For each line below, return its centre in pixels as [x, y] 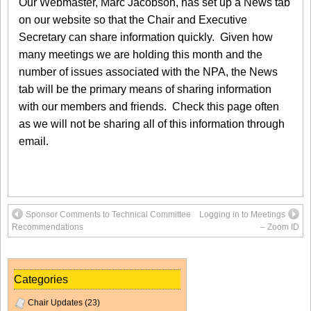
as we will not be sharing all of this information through [152, 124]
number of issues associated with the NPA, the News [148, 72]
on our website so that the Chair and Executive [133, 19]
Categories [41, 279]
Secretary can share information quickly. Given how [146, 37]
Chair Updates [55, 302]
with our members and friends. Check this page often [149, 106]
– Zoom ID [280, 227]
